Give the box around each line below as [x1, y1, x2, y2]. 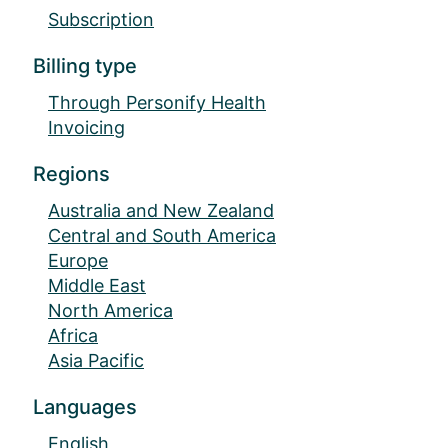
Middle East [48, 275, 146, 297]
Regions [33, 162, 110, 187]
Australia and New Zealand [48, 200, 274, 222]
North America [48, 300, 173, 322]
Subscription [48, 9, 154, 31]
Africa [48, 325, 98, 347]
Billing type [33, 54, 137, 79]
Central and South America [48, 225, 276, 247]
